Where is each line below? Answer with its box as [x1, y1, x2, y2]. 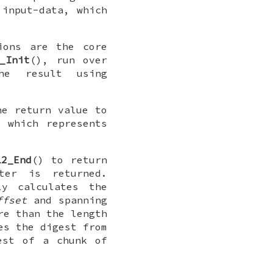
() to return [32, 154, 108, 166]
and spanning [27, 194, 108, 207]
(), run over [30, 54, 108, 66]
